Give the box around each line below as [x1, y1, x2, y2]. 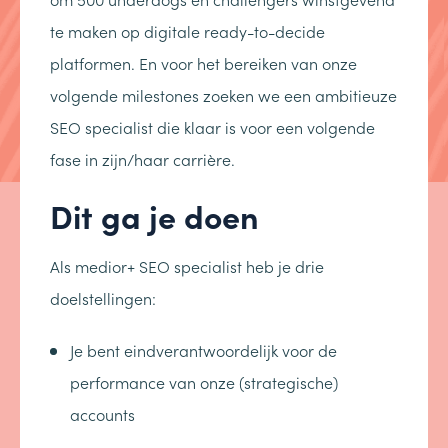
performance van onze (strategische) [70, 371, 338, 393]
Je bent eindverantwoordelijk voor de [70, 339, 337, 361]
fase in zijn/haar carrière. [50, 148, 235, 170]
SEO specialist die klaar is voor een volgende [50, 116, 375, 138]
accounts [70, 403, 135, 425]
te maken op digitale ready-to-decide [50, 20, 325, 42]
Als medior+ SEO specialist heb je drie [50, 255, 324, 277]
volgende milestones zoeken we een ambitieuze [50, 84, 397, 106]
